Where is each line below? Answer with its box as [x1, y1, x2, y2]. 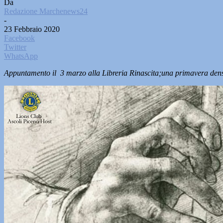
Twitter [4, 43, 26, 51]
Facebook [4, 34, 35, 42]
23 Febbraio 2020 [4, 25, 60, 33]
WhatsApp [4, 52, 38, 60]
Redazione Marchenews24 [4, 7, 88, 15]
